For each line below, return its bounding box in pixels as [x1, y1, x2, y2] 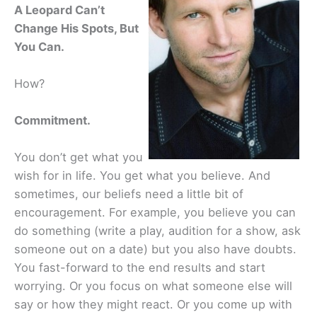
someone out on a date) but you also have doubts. [14, 242, 296, 257]
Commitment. [14, 113, 91, 128]
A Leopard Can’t [14, 2, 105, 17]
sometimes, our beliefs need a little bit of [14, 187, 243, 202]
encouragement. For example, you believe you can [14, 205, 296, 220]
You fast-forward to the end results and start [14, 260, 265, 275]
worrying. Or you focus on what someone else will [14, 279, 292, 294]
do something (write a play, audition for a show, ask [14, 224, 301, 238]
